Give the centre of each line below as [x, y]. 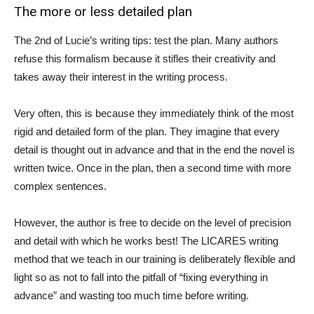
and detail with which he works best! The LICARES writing [146, 240]
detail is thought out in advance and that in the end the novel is [155, 149]
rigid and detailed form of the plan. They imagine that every [147, 131]
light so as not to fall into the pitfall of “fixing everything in [141, 277]
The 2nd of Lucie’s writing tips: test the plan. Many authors [146, 40]
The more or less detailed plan [103, 11]
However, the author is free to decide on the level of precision [152, 222]
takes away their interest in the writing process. [121, 76]
